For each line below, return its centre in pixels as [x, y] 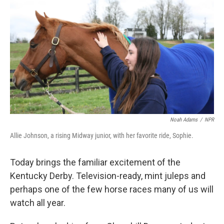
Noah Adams [184, 120]
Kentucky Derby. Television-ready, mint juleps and [108, 176]
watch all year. [38, 203]
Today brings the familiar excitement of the [95, 162]
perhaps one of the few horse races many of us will [112, 189]
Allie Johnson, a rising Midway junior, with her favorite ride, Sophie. [102, 135]
